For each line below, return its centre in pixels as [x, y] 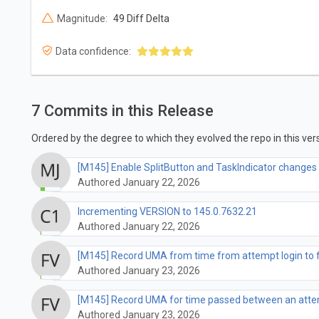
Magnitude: [82, 18]
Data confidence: [93, 51]
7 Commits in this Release [122, 111]
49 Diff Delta [141, 18]
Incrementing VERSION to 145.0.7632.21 [167, 211]
